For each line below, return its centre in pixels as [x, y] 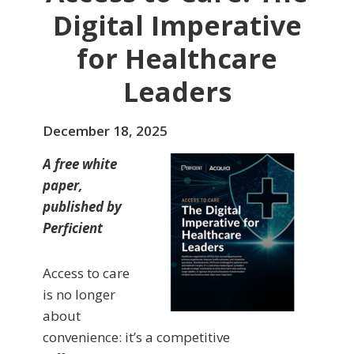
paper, [63, 185]
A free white [80, 164]
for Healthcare [177, 58]
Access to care [86, 273]
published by [82, 206]
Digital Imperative [177, 25]
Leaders [177, 91]
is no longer [79, 294]
